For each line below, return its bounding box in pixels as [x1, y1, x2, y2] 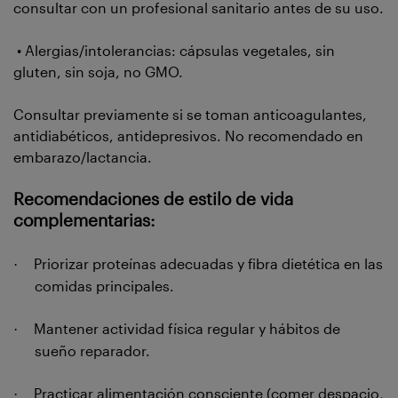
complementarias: [13, 211, 160, 231]
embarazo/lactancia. [13, 148, 155, 166]
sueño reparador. [35, 342, 150, 360]
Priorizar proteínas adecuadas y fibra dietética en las [34, 255, 383, 273]
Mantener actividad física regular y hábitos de [34, 320, 340, 338]
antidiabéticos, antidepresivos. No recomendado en [13, 127, 363, 145]
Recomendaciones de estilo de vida [13, 189, 293, 210]
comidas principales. [35, 277, 174, 295]
